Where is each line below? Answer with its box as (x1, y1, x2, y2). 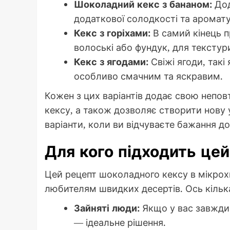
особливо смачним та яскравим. (74, 70, 223, 83)
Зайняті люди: (74, 202, 140, 215)
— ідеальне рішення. (74, 216, 166, 229)
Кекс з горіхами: (74, 27, 150, 40)
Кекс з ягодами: (74, 55, 148, 68)
